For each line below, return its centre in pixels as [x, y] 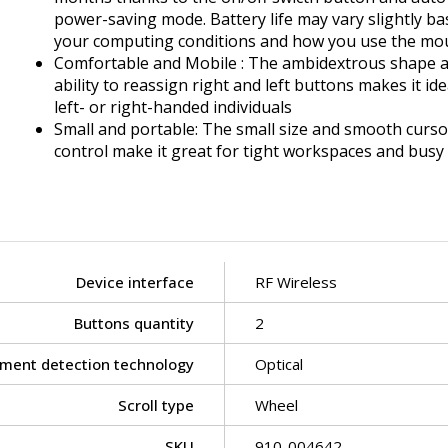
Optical [279, 363]
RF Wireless [296, 281]
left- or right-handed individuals [173, 106]
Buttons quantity [134, 322]
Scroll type [156, 404]
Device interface [135, 281]
